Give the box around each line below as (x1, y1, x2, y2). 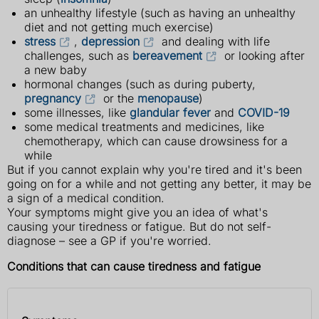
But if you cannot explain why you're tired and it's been (7, 162, 302, 177)
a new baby (24, 62, 87, 77)
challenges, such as (24, 48, 132, 63)
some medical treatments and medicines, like (24, 119, 264, 134)
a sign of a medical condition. (7, 190, 164, 205)
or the (99, 90, 137, 105)
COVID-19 (238, 105, 290, 120)
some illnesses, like (24, 105, 130, 120)
